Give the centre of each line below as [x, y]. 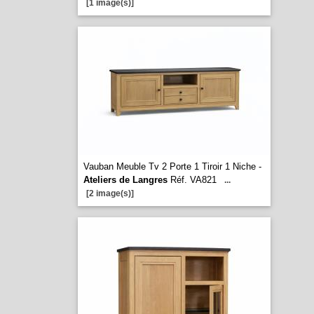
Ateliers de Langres [125, 180]
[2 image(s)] [110, 193]
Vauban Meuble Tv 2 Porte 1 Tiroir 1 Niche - [172, 166]
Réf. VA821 [192, 180]
